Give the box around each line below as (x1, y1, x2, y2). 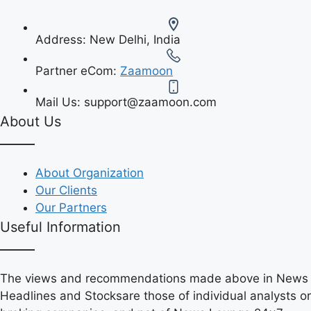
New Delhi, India (90, 32, 180, 47)
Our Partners (35, 200, 107, 215)
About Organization (35, 165, 144, 180)
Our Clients (35, 183, 97, 197)
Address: (35, 32, 90, 47)
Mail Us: (35, 94, 84, 109)
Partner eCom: (35, 63, 120, 78)
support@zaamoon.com (84, 94, 217, 109)
